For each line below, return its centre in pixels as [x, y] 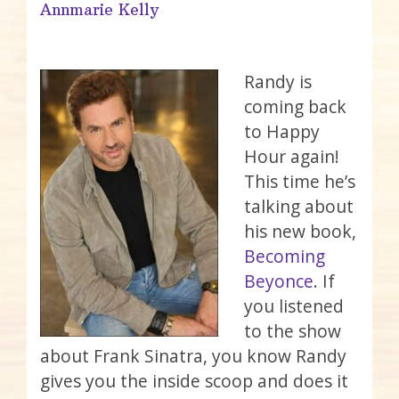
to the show [292, 330]
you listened [293, 305]
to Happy [281, 131]
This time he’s [299, 181]
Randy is [277, 81]
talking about [298, 206]
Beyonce [278, 281]
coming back [295, 106]
